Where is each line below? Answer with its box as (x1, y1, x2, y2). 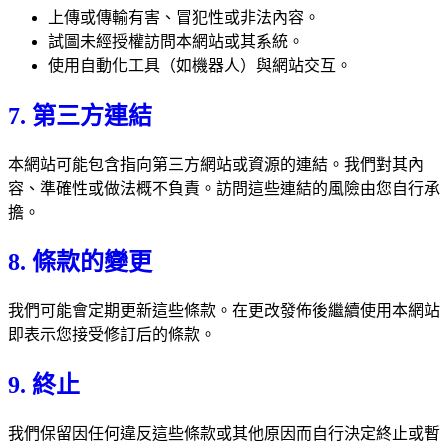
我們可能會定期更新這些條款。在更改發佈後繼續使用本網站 (8, 302, 440, 320)
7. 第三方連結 (8, 102, 152, 129)
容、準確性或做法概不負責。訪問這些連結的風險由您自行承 (8, 179, 440, 197)
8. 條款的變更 (8, 249, 152, 276)
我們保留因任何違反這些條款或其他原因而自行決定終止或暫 (8, 425, 440, 443)
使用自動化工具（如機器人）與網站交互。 (48, 56, 352, 74)
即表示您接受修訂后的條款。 (8, 326, 216, 344)
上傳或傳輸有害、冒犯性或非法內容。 (48, 8, 320, 26)
